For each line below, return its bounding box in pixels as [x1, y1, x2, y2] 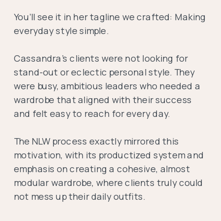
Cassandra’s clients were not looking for [14, 52, 188, 65]
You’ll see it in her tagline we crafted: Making [14, 10, 206, 23]
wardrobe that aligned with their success [14, 93, 192, 106]
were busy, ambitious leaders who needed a [14, 79, 201, 92]
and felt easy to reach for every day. [14, 107, 172, 120]
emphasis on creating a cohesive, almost [14, 162, 190, 175]
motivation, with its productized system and [14, 148, 204, 161]
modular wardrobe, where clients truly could [14, 176, 203, 189]
